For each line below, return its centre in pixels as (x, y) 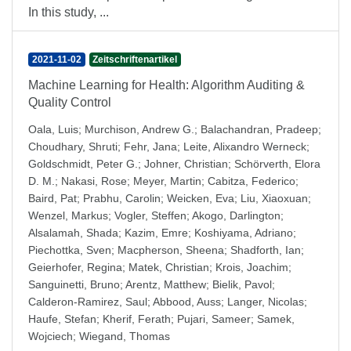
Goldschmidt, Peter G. (83, 164)
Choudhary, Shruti (73, 147)
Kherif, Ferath (137, 319)
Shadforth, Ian (266, 250)
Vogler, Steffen (150, 215)
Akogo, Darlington (236, 215)
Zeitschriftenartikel (135, 60)
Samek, (276, 319)
